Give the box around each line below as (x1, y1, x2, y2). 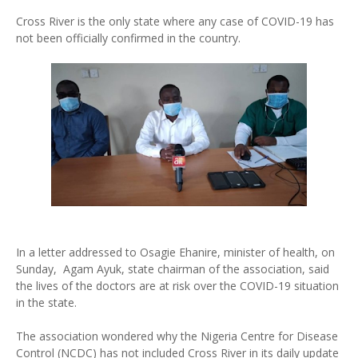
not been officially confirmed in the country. (16, 30, 241, 46)
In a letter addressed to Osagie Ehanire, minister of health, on (16, 245, 335, 260)
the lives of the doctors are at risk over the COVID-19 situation (16, 278, 339, 293)
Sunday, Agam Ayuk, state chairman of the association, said (16, 261, 329, 276)
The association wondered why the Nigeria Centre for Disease (16, 328, 338, 344)
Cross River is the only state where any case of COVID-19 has (16, 14, 334, 29)
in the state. (16, 295, 77, 310)
